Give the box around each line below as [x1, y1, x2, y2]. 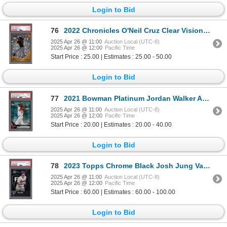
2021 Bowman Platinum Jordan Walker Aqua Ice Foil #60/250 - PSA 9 [64, 94, 202, 102]
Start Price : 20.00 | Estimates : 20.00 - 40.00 [51, 121, 172, 128]
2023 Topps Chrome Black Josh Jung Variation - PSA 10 [64, 162, 203, 170]
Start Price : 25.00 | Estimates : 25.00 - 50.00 [51, 53, 172, 61]
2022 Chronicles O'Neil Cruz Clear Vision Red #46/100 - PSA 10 [64, 26, 203, 35]
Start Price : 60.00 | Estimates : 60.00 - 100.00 [51, 188, 175, 196]
